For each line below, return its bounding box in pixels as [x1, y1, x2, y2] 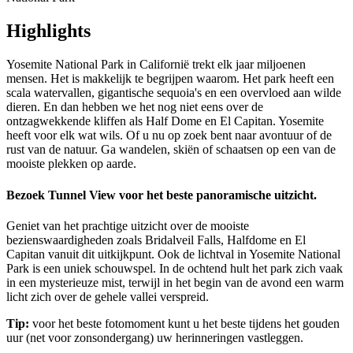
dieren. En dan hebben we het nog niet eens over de [6, 100, 263, 114]
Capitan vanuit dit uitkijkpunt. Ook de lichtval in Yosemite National [6, 247, 340, 261]
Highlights [6, 20, 91, 42]
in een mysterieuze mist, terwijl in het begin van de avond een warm [6, 275, 344, 289]
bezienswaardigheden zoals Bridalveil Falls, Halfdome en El [6, 232, 306, 247]
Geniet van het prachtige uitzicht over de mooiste [6, 218, 249, 232]
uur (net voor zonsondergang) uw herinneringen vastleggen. [6, 330, 303, 344]
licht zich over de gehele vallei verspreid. [6, 289, 209, 303]
